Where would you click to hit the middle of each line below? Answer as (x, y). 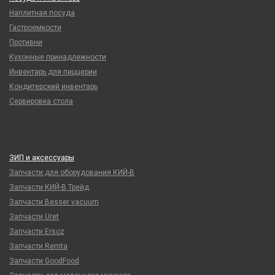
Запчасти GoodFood (44, 261)
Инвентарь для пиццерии (53, 72)
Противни (26, 42)
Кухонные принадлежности (58, 57)
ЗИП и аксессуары (42, 157)
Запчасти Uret (34, 216)
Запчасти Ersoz (37, 231)
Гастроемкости (35, 27)
